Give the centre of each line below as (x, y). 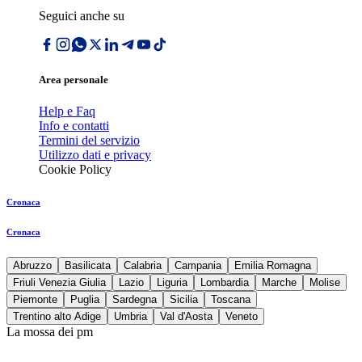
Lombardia (225, 283)
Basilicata (88, 266)
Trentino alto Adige (57, 317)
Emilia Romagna (273, 266)
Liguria (172, 283)
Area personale (74, 80)
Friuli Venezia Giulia (59, 283)
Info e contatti (74, 126)
